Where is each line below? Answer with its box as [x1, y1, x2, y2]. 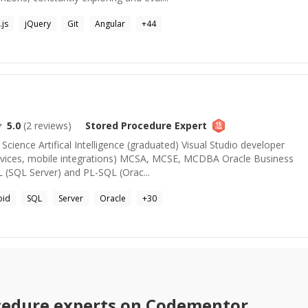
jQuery [25, 18, 51, 30]
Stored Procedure [85, 119, 172, 132]
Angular [95, 18, 125, 30]
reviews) [32, 119, 71, 132]
